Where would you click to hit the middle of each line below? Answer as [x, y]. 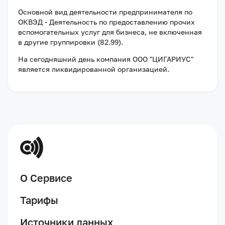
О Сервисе [46, 178]
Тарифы [39, 200]
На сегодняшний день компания [75, 59]
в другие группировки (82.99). [71, 42]
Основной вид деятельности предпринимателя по [105, 12]
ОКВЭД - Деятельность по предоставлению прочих [106, 22]
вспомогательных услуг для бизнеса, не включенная [110, 32]
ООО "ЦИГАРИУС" [163, 59]
